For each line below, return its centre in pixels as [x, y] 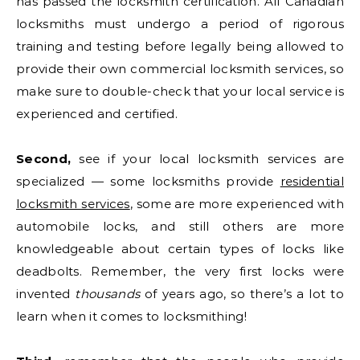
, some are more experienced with [237, 203]
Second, [44, 158]
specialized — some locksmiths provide [148, 181]
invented [46, 293]
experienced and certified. [97, 113]
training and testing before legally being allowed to [180, 46]
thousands [108, 293]
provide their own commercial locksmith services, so [180, 68]
